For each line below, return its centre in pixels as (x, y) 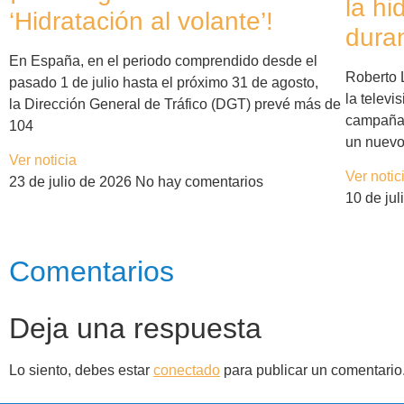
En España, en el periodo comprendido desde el (163, 60)
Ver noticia (43, 160)
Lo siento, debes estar (81, 370)
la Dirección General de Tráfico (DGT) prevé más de (175, 104)
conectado (187, 370)
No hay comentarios (199, 181)
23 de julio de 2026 (72, 181)
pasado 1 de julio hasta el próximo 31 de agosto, (164, 82)
